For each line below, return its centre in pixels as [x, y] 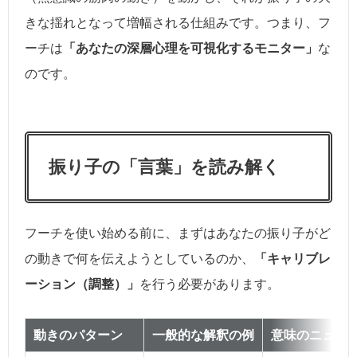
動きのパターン [78, 335]
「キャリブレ [292, 258]
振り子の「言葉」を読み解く [165, 167]
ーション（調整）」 [82, 284]
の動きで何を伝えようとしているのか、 [139, 258]
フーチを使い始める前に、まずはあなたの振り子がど [178, 233]
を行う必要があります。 [210, 284]
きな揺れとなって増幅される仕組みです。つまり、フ [178, 22]
